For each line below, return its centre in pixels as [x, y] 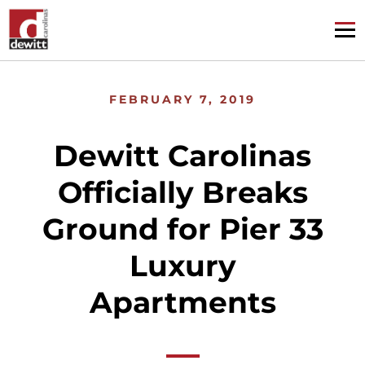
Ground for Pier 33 [182, 229]
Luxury [182, 266]
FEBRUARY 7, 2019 [182, 99]
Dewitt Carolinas [182, 156]
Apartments [182, 302]
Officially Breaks [182, 192]
